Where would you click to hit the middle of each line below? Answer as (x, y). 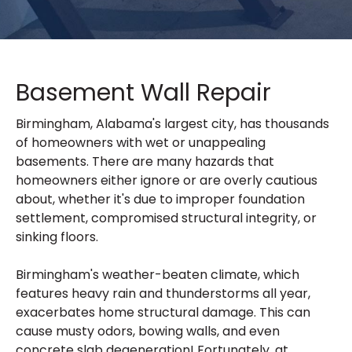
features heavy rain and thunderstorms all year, (163, 293)
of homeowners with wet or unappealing (141, 143)
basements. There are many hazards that (145, 161)
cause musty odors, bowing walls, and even (148, 331)
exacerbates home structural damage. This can (163, 312)
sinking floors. (57, 237)
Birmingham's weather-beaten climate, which (158, 275)
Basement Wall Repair (147, 93)
